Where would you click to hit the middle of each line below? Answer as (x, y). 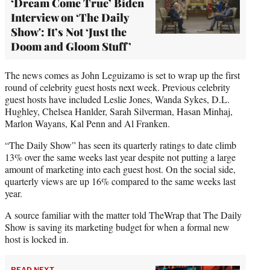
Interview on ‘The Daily (70, 17)
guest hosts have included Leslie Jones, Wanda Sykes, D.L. (117, 99)
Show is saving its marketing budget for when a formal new (117, 227)
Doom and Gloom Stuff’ (71, 46)
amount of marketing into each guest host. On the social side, (120, 169)
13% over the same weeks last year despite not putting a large (120, 157)
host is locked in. (37, 239)
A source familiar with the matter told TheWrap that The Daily (123, 215)
